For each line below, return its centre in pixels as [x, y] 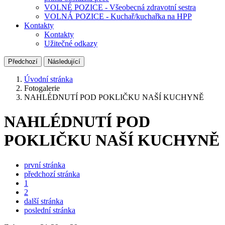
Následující [64, 62]
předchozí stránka [52, 174]
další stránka [44, 201]
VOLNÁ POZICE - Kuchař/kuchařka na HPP [118, 16]
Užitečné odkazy [71, 43]
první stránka [45, 165]
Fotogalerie [42, 88]
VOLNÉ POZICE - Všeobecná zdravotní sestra [120, 7]
